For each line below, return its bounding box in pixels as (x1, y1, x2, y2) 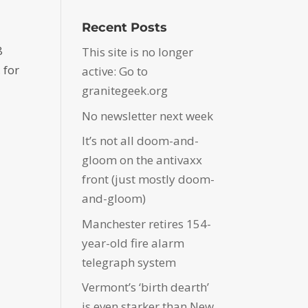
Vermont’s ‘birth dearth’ (82, 279, 210, 296)
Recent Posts (82, 20, 168, 36)
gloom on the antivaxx (82, 152, 203, 168)
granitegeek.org (82, 82, 168, 99)
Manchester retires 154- (82, 215, 212, 232)
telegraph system (82, 254, 177, 270)
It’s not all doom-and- (82, 133, 199, 149)
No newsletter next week (82, 107, 214, 124)
